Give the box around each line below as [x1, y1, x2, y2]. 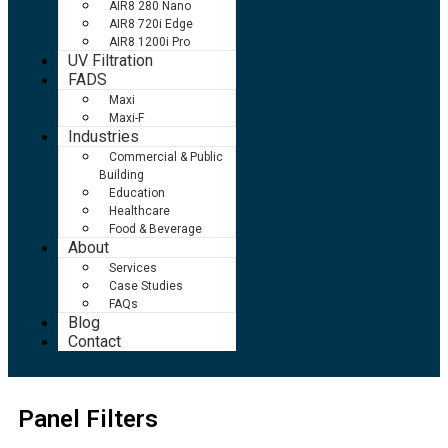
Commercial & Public [109, 150, 223, 165]
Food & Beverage [109, 222, 202, 237]
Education [109, 186, 165, 201]
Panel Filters [18, 405, 158, 434]
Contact [68, 332, 121, 352]
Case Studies [109, 279, 183, 294]
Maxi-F [109, 111, 144, 126]
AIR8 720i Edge [109, 17, 193, 32]
